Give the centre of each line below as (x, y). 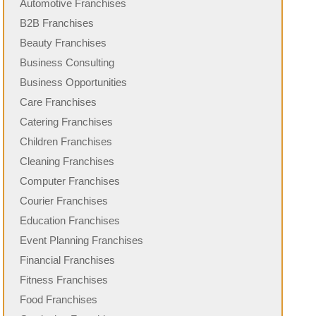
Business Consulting (67, 63)
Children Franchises (66, 142)
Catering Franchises (67, 122)
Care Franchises (59, 102)
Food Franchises (59, 300)
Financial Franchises (68, 260)
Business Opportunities (74, 83)
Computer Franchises (70, 181)
